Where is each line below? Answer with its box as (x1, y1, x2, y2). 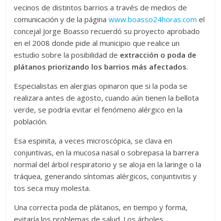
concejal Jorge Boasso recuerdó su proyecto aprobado (14, 26, 200, 36)
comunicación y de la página (14, 14, 109, 24)
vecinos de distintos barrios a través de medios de (14, 2, 187, 12)
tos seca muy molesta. (14, 183, 91, 193)
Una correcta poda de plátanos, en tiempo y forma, (14, 202, 188, 212)
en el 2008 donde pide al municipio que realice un (14, 37, 180, 48)
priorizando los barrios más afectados (48, 61, 187, 72)
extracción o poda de (120, 49, 197, 60)
